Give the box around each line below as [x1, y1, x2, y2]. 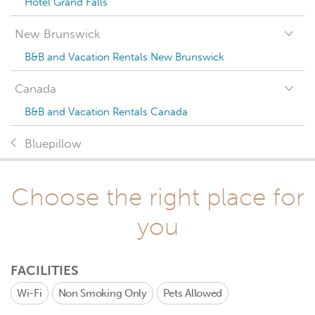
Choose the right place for [11, 182, 304, 212]
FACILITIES [11, 262, 79, 278]
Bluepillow [25, 136, 82, 151]
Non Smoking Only [58, 287, 147, 300]
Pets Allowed [162, 287, 223, 300]
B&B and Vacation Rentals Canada [25, 105, 188, 118]
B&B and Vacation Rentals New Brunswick [25, 51, 224, 63]
